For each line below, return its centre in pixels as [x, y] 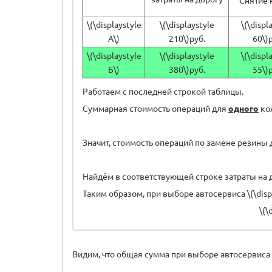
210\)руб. [187, 38]
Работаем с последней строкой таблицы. [164, 91]
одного [243, 108]
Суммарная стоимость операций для [155, 108]
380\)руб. [187, 69]
